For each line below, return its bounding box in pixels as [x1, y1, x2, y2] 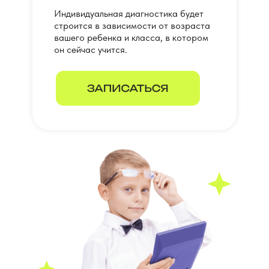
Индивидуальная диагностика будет [54, 8, 204, 19]
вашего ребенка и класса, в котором [54, 32, 208, 43]
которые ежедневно [144, 144, 227, 156]
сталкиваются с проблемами [125, 156, 246, 168]
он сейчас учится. [54, 44, 127, 55]
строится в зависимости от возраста [54, 20, 210, 31]
